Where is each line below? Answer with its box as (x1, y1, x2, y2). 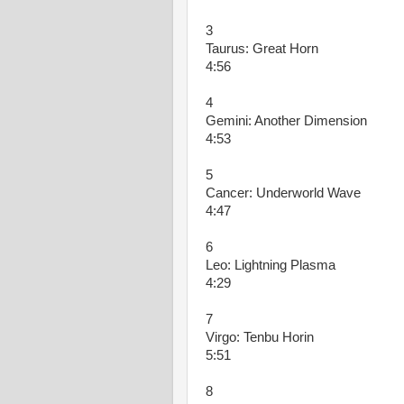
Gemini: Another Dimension (206, 114, 367, 128)
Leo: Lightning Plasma (206, 258, 335, 272)
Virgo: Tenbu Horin (206, 330, 314, 344)
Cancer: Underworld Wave (206, 186, 361, 200)
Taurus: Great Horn (206, 41, 318, 56)
